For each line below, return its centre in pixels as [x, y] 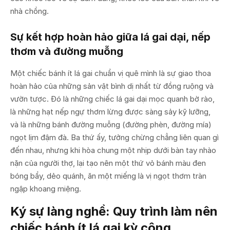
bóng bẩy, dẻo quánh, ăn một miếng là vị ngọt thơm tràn [108, 176]
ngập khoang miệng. [46, 188]
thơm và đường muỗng [67, 51]
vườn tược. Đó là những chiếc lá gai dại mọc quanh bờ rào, [112, 99]
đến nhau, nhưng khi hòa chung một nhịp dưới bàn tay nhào [113, 150]
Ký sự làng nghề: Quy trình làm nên [114, 211]
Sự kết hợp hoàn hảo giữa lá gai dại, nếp [110, 37]
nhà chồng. [30, 11]
